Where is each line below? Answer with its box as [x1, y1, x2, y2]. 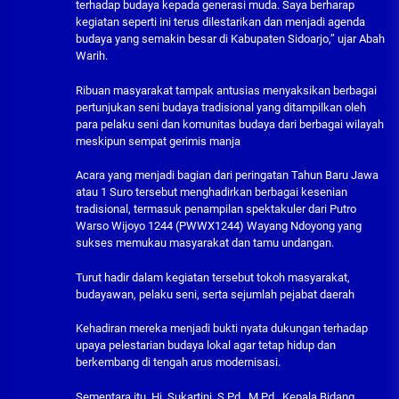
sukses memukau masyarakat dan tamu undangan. [76, 236, 334, 250]
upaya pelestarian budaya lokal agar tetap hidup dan [76, 338, 336, 353]
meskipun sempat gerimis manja [76, 134, 243, 148]
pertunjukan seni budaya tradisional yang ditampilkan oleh [76, 100, 366, 114]
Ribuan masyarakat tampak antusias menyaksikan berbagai [76, 83, 377, 97]
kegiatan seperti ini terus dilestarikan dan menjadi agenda [76, 15, 365, 29]
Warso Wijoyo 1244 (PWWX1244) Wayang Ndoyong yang [76, 219, 362, 233]
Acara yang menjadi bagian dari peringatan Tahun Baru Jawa [76, 168, 379, 183]
